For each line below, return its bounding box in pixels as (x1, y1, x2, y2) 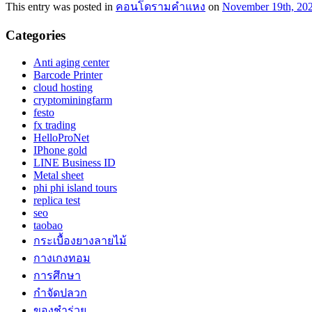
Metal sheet (33, 169, 84, 181)
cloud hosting (33, 81, 93, 93)
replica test (33, 194, 80, 206)
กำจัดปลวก (33, 287, 87, 299)
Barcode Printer (33, 69, 102, 81)
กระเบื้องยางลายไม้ (33, 235, 127, 247)
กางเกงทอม (33, 252, 91, 264)
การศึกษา (33, 270, 81, 281)
